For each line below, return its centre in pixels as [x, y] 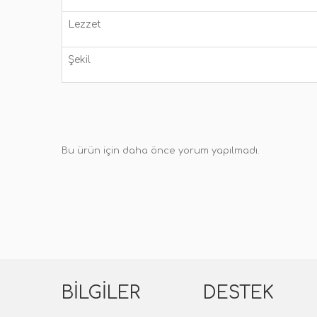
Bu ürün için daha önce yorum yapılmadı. [161, 151]
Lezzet [85, 24]
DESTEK [238, 293]
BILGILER [101, 293]
